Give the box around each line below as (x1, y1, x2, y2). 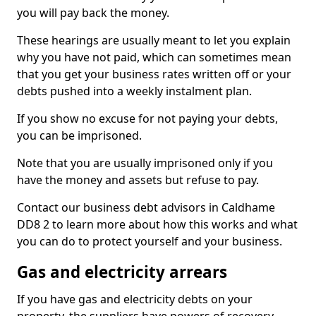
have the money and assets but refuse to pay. (17, 172, 259, 188)
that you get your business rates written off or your (17, 66, 291, 82)
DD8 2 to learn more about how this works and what (17, 217, 298, 232)
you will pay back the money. (17, 5, 169, 20)
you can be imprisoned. (17, 128, 142, 143)
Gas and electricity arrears (17, 261, 227, 283)
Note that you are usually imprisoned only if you (17, 155, 273, 171)
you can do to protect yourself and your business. (17, 233, 282, 249)
